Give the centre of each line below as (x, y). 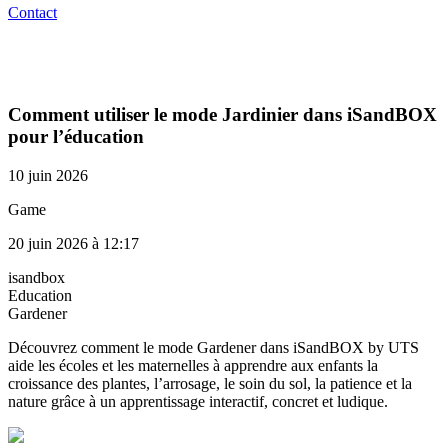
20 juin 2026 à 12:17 (73, 244)
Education (40, 296)
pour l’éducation (76, 137)
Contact (32, 12)
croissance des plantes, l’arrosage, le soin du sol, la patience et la (210, 384)
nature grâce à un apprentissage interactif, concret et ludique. (198, 402)
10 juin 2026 (48, 176)
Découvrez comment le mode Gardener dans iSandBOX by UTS (213, 348)
